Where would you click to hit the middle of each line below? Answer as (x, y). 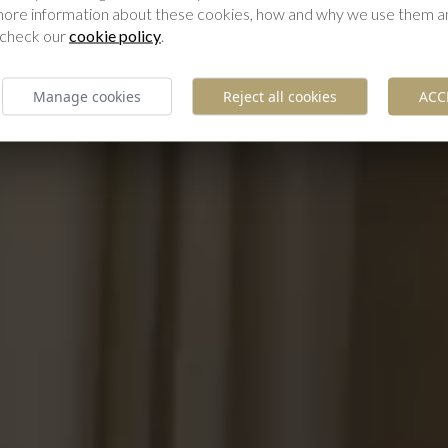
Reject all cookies (280, 96)
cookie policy (115, 35)
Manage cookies (87, 96)
